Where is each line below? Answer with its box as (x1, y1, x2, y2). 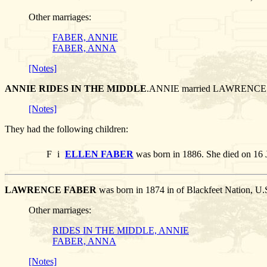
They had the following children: (5, 124, 128, 135)
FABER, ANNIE (52, 32, 118, 43)
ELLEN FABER (65, 149, 133, 160)
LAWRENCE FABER (5, 185, 97, 195)
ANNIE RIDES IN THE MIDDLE (5, 83, 147, 94)
